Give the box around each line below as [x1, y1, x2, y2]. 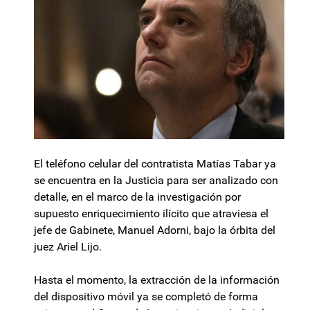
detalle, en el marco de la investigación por [34, 190, 241, 204]
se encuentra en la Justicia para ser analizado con [34, 174, 278, 188]
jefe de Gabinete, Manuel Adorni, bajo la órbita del [34, 224, 275, 237]
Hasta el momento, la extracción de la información [34, 273, 280, 287]
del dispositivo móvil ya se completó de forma [34, 290, 258, 304]
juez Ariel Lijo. [34, 240, 102, 254]
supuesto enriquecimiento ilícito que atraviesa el [34, 207, 268, 221]
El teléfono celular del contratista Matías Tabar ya [34, 157, 276, 171]
